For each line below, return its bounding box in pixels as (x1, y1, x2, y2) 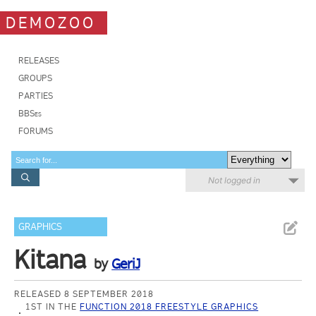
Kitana (14, 244, 87, 275)
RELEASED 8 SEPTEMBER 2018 (14, 288, 154, 299)
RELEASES (18, 55, 59, 66)
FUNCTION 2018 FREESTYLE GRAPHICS (80, 301, 259, 312)
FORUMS (18, 126, 53, 136)
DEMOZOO (6, 13, 96, 32)
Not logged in (208, 175, 260, 186)
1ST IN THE (25, 301, 80, 312)
